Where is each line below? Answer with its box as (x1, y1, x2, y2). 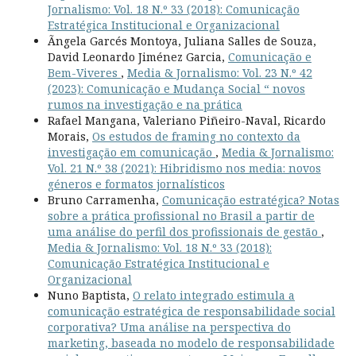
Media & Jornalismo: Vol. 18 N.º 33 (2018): (47, 239, 272, 255)
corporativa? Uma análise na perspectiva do (47, 319, 291, 335)
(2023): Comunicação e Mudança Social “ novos (47, 80, 305, 96)
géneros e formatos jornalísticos (47, 176, 225, 192)
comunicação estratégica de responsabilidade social (47, 303, 335, 319)
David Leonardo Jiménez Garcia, (47, 48, 228, 64)
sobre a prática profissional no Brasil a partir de (47, 207, 315, 223)
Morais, (47, 128, 92, 144)
